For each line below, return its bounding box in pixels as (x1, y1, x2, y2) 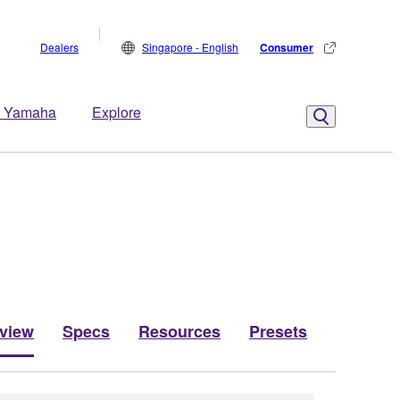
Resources (138, 319, 221, 343)
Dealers (40, 39, 79, 54)
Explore (92, 102, 141, 122)
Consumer (260, 39, 313, 55)
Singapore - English (142, 39, 238, 54)
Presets (249, 319, 307, 343)
